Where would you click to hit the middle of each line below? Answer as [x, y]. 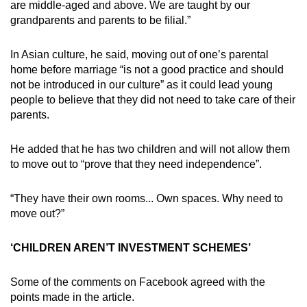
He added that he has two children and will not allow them [150, 149]
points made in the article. [72, 297]
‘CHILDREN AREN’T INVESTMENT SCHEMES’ [131, 247]
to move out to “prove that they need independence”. [136, 164]
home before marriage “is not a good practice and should [147, 69]
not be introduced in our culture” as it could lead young [142, 84]
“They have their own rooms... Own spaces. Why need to [147, 198]
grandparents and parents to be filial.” [100, 20]
